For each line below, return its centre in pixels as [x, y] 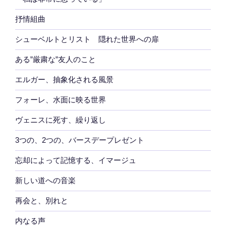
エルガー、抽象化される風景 [64, 80]
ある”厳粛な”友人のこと [55, 60]
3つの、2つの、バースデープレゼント [80, 140]
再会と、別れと [42, 201]
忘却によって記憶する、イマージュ [76, 160]
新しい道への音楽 [45, 181]
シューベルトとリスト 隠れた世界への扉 [87, 39]
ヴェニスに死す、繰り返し [61, 120]
